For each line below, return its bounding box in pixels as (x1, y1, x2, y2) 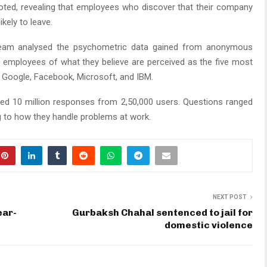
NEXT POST (213, 194, 247, 201)
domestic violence (164, 219, 253, 231)
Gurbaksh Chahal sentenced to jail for (72, 207, 253, 219)
